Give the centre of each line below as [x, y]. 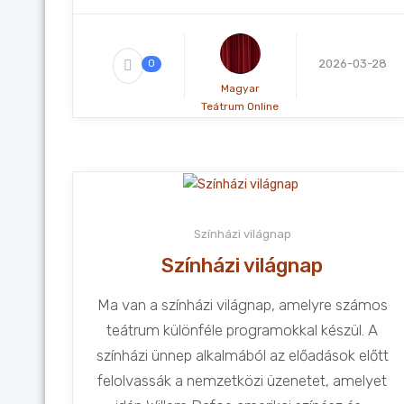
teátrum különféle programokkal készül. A [243, 330]
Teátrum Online [240, 106]
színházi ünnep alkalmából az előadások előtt [242, 355]
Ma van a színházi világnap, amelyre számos [242, 304]
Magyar [240, 88]
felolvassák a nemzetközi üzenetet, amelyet [243, 380]
